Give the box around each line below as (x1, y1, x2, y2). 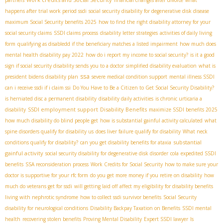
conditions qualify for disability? (5, 138, 78, 146)
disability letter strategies (100, 29, 158, 36)
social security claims (5, 29, 52, 36)
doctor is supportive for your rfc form (5, 171, 88, 179)
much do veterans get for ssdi (5, 182, 72, 190)
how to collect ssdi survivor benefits (80, 193, 161, 201)
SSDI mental (182, 204, 212, 212)
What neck (183, 127, 208, 135)
